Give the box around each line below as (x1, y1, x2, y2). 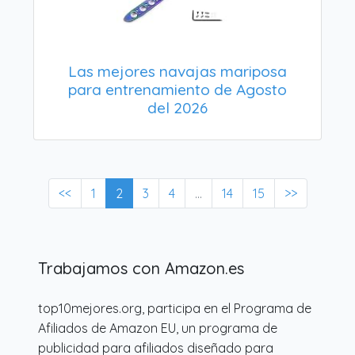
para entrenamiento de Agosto (68, 79, 287, 99)
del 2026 (147, 97, 208, 117)
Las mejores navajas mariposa (68, 61, 287, 81)
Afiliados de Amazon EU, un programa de (38, 319, 277, 336)
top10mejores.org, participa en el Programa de (38, 300, 311, 316)
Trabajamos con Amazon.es (38, 258, 244, 278)
